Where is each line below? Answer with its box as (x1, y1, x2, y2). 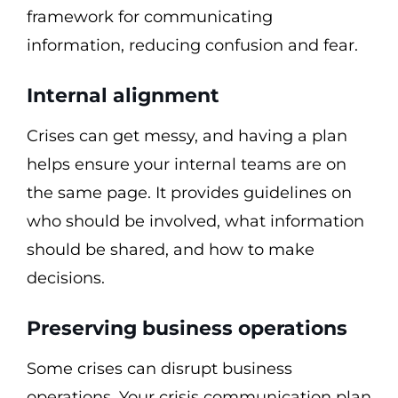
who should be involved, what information (27, 211, 364, 231)
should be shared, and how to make (27, 240, 314, 259)
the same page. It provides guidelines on (27, 183, 352, 203)
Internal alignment (27, 84, 219, 107)
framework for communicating (27, 7, 273, 27)
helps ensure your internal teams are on (27, 155, 346, 174)
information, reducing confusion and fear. (27, 36, 358, 55)
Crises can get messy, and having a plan (27, 126, 347, 146)
